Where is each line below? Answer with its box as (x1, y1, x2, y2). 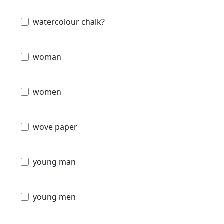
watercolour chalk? (33, 16, 105, 28)
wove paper (33, 121, 77, 133)
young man (33, 156, 76, 168)
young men (33, 191, 76, 203)
